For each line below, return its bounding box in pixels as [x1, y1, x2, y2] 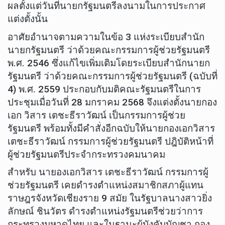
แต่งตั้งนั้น [8, 13, 48, 25]
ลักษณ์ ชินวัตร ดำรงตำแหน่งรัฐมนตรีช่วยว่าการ [8, 205, 203, 217]
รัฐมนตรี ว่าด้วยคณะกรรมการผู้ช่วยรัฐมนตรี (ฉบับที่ [8, 70, 217, 82]
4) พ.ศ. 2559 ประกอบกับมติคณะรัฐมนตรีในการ [8, 83, 201, 95]
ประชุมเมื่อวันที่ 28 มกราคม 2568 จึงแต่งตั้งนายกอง [8, 96, 217, 108]
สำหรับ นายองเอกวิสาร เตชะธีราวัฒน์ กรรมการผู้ [8, 166, 208, 178]
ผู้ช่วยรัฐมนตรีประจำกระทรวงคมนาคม [8, 148, 165, 160]
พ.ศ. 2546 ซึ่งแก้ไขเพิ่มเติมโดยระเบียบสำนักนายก [8, 57, 210, 69]
